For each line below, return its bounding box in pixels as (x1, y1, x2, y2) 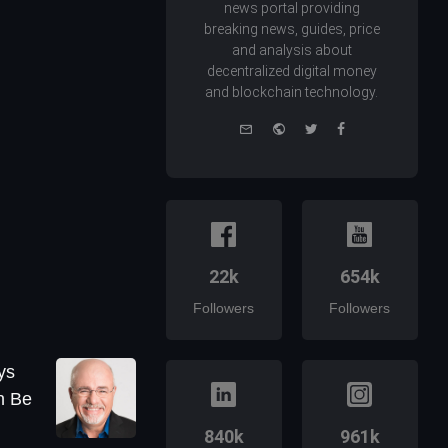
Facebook (343, 118, 409, 136)
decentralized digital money (206, 63, 377, 80)
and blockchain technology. (205, 84, 379, 101)
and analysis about (231, 42, 352, 59)
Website (284, 118, 337, 136)
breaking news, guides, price (203, 21, 380, 38)
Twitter (316, 118, 362, 136)
